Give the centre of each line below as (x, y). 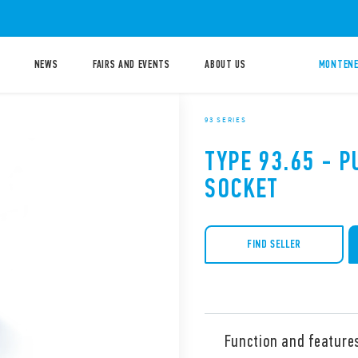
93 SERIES (226, 119)
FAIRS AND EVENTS (131, 64)
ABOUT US (225, 64)
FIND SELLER (274, 245)
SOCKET (242, 188)
